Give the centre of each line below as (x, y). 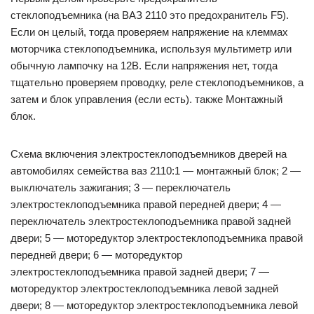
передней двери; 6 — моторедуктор (96, 255)
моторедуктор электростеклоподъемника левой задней (144, 289)
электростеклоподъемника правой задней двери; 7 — (140, 272)
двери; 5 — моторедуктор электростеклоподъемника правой (157, 238)
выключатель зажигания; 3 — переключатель (121, 188)
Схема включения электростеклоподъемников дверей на (149, 154)
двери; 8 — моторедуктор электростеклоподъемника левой (154, 306)
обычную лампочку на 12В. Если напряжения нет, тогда (144, 66)
